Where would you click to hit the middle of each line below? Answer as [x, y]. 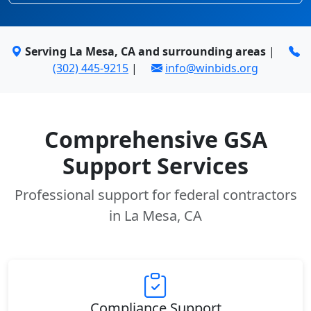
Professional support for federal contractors [155, 195]
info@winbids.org [212, 68]
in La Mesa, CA [155, 216]
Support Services [155, 166]
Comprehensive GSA [155, 139]
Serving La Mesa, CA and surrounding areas [145, 51]
